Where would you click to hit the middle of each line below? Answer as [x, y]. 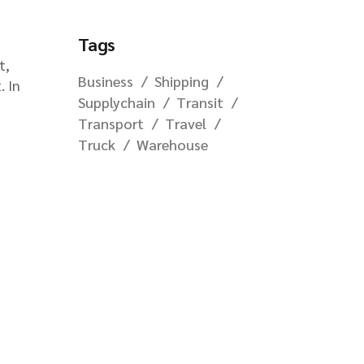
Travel [186, 123]
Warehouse [172, 144]
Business [106, 80]
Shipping [182, 80]
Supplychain [117, 102]
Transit [200, 102]
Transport [111, 123]
